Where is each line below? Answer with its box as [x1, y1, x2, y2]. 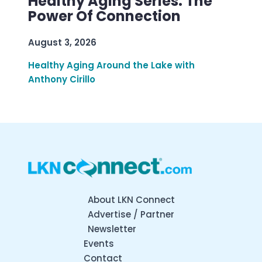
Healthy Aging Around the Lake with [28, 59, 195, 71]
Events [84, 237, 115, 250]
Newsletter [87, 222, 136, 235]
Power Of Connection [28, 6, 181, 26]
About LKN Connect [87, 193, 175, 206]
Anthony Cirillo [28, 73, 95, 85]
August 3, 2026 [28, 36, 96, 49]
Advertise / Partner [87, 208, 174, 220]
